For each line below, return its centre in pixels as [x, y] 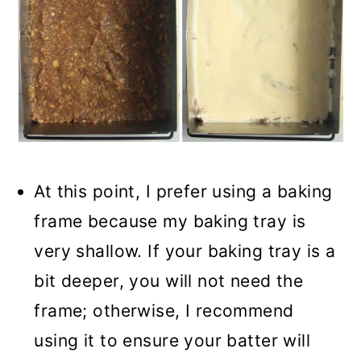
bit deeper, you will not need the [169, 281]
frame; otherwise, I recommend [164, 311]
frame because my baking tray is [170, 221]
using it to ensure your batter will [172, 340]
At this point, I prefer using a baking [183, 191]
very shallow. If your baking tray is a [185, 251]
